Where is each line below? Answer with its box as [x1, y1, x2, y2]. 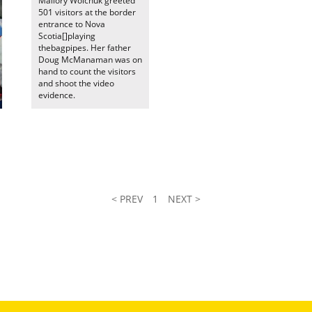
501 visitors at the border [38, 6, 136, 18]
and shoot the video [38, 77, 114, 89]
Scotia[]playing [38, 30, 95, 42]
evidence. [38, 89, 75, 101]
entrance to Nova [38, 18, 105, 30]
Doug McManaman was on [38, 54, 142, 65]
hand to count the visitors [38, 65, 136, 77]
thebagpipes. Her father [38, 42, 131, 54]
